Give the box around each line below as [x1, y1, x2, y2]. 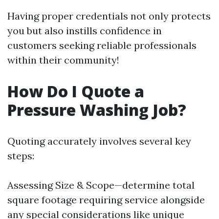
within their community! [7, 54, 119, 66]
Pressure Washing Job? [7, 99, 186, 120]
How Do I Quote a [7, 81, 144, 102]
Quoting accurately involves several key [7, 135, 191, 147]
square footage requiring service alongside [7, 194, 205, 206]
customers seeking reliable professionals [7, 39, 197, 51]
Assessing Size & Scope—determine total [7, 179, 195, 191]
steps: [7, 150, 34, 162]
